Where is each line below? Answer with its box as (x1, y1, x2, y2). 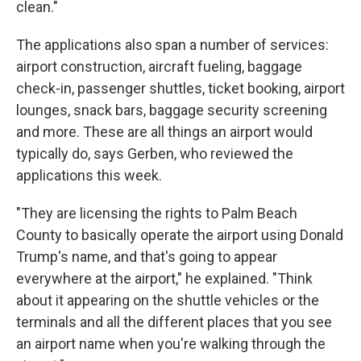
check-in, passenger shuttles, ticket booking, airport (16, 80, 345, 97)
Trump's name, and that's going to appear (16, 248, 277, 265)
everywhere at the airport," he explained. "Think (16, 270, 313, 287)
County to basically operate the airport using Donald (16, 226, 343, 243)
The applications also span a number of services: (16, 36, 329, 53)
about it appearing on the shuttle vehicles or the (16, 292, 319, 309)
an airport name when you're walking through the (16, 335, 326, 352)
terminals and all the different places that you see (16, 313, 332, 330)
